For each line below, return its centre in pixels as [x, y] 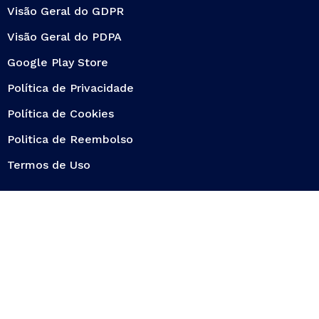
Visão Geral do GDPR [66, 11]
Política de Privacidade [70, 88]
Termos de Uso [49, 164]
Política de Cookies [61, 113]
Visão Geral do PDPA [64, 36]
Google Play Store [58, 62]
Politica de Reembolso [70, 139]
